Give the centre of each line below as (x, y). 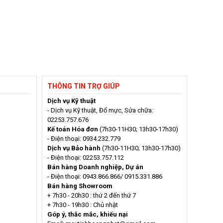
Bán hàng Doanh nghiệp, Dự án (95, 167)
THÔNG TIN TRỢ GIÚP (83, 86)
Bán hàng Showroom (80, 186)
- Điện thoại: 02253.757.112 (85, 157)
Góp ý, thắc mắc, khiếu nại (87, 214)
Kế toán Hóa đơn (73, 129)
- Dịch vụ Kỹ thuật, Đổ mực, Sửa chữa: (100, 110)
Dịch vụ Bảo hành (74, 148)
